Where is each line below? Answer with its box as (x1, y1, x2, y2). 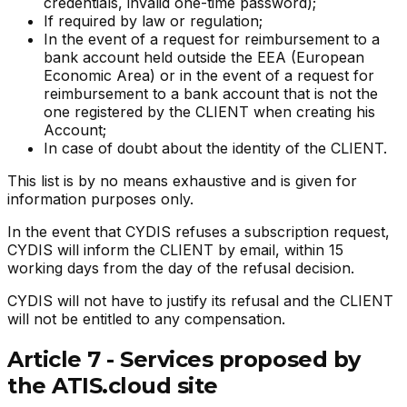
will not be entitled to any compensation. (7, 310, 285, 329)
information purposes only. (7, 190, 194, 209)
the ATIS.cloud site (7, 372, 218, 400)
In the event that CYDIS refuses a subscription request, (7, 223, 390, 242)
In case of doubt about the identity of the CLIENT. (44, 139, 387, 158)
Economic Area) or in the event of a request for (44, 66, 374, 85)
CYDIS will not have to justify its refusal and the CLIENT (7, 292, 393, 311)
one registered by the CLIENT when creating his (44, 103, 375, 122)
